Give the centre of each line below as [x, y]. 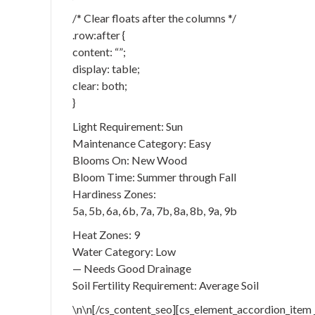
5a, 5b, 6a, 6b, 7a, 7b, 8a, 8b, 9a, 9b [155, 211]
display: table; [106, 69]
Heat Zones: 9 [106, 234]
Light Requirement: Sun [128, 126]
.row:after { [99, 35]
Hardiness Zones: [114, 194]
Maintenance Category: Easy [142, 143]
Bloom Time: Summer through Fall [154, 177]
